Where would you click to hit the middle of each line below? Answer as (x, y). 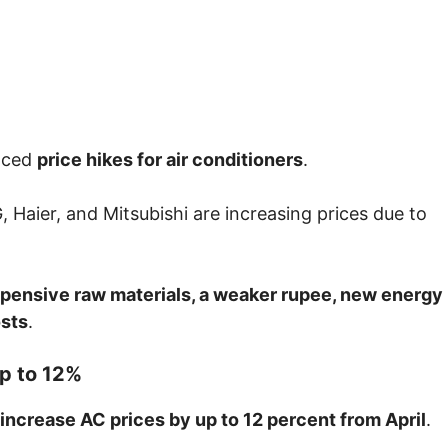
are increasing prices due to (307, 214)
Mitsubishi (145, 214)
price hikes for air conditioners (170, 160)
